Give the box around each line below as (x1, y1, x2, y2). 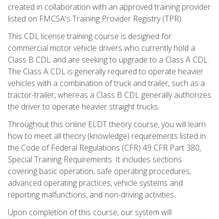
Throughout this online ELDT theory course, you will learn (8, 118, 206, 130)
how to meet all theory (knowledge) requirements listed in (8, 130, 206, 141)
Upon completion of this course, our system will (8, 206, 172, 218)
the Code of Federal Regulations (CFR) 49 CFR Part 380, (8, 142, 201, 153)
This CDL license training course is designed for (8, 30, 172, 42)
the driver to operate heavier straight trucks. (8, 101, 159, 112)
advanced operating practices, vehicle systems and (8, 177, 183, 188)
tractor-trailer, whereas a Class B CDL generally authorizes (8, 89, 211, 100)
